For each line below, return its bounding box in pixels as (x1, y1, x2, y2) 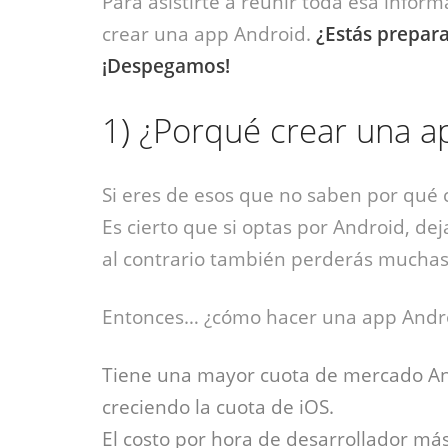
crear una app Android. (102, 21, 316, 47)
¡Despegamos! (102, 53, 230, 79)
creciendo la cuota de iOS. (102, 394, 334, 420)
